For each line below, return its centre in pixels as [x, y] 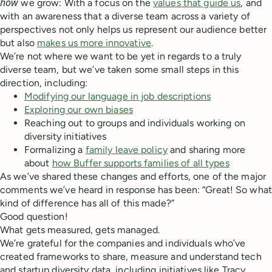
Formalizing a [55, 150]
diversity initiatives [66, 136]
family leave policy [126, 150]
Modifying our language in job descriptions [118, 96]
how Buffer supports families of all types [141, 163]
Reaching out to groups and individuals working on [135, 123]
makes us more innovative [94, 43]
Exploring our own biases [79, 110]
